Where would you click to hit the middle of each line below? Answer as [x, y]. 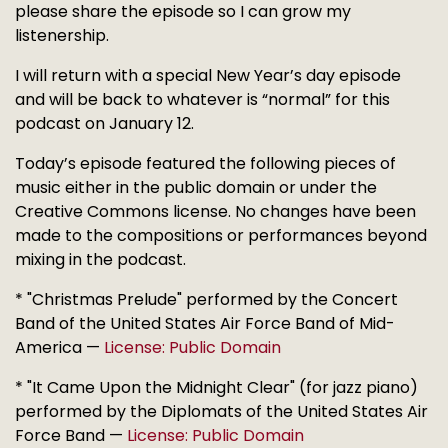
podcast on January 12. [104, 123]
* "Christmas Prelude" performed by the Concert [206, 299]
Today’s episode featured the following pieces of [205, 163]
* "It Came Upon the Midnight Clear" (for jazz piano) [216, 387]
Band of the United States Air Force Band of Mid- [205, 323]
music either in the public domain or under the [196, 187]
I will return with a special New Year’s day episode [208, 75]
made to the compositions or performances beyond [221, 235]
